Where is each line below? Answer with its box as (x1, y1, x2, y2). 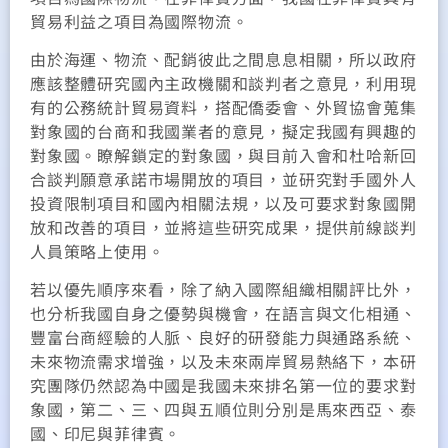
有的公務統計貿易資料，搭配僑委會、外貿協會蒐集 (30, 94, 417, 119)
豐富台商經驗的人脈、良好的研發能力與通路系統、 (30, 325, 417, 350)
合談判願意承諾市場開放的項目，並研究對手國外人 (30, 166, 417, 191)
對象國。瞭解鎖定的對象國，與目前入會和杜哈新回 (30, 142, 417, 167)
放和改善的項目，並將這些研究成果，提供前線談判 (30, 214, 417, 239)
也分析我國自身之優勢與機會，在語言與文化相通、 (30, 301, 417, 326)
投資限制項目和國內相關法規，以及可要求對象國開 (30, 190, 417, 215)
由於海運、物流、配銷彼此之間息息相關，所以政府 (30, 46, 417, 71)
